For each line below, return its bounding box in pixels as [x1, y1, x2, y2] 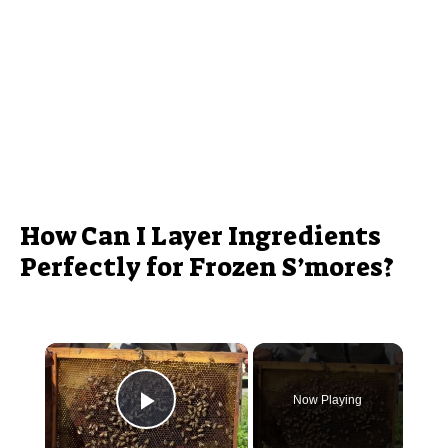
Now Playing [293, 392, 363, 407]
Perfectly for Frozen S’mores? [20, 249, 394, 284]
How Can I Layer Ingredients [20, 218, 381, 253]
